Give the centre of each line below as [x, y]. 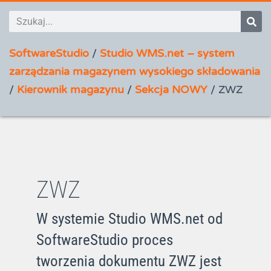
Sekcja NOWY [171, 90]
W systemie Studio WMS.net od [129, 219]
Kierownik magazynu [70, 90]
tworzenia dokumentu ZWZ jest [129, 261]
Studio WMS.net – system [167, 53]
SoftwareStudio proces [105, 240]
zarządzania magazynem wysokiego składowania [135, 71]
